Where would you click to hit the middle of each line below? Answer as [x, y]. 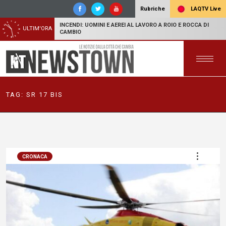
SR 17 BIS [45, 94]
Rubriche [153, 9]
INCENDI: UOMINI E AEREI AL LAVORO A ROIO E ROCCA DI [134, 25]
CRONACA [35, 157]
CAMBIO [70, 32]
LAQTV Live [205, 9]
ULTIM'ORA [37, 29]
